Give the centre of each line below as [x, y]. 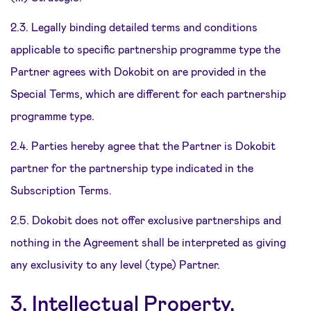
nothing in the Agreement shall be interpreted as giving [148, 242]
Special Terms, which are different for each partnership [148, 93]
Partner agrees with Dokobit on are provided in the [138, 71]
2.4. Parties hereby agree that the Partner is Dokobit [143, 145]
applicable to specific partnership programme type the [145, 49]
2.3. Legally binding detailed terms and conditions [134, 27]
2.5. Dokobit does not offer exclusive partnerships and [146, 220]
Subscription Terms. [61, 190]
